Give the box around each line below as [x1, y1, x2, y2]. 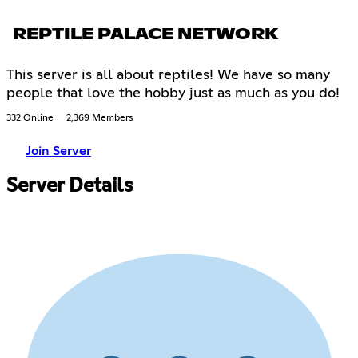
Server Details [6, 176, 133, 196]
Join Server [26, 144, 91, 157]
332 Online [6, 113, 54, 123]
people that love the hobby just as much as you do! [6, 86, 340, 101]
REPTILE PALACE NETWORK [13, 26, 278, 42]
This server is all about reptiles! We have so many [6, 67, 330, 82]
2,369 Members [66, 113, 133, 123]
